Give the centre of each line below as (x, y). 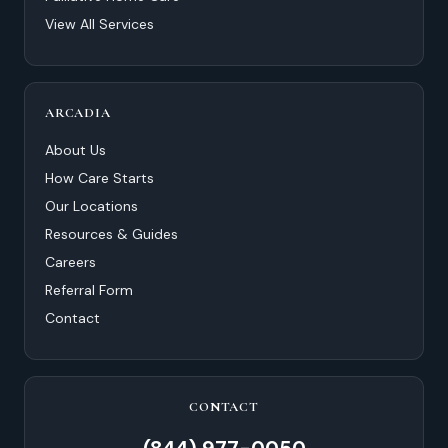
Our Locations (91, 206)
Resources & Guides (111, 234)
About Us (75, 150)
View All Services (99, 24)
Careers (70, 262)
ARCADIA (78, 113)
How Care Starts (99, 178)
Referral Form (89, 290)
